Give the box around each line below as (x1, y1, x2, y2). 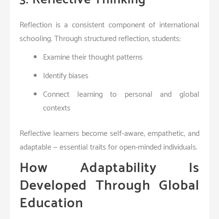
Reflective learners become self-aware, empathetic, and (20, 127, 199, 140)
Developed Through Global (20, 174, 199, 197)
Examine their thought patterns (43, 50, 143, 64)
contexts (43, 101, 70, 115)
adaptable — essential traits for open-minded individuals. (20, 140, 197, 154)
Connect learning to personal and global (43, 88, 199, 101)
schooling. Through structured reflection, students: (20, 32, 181, 45)
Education (20, 192, 83, 215)
